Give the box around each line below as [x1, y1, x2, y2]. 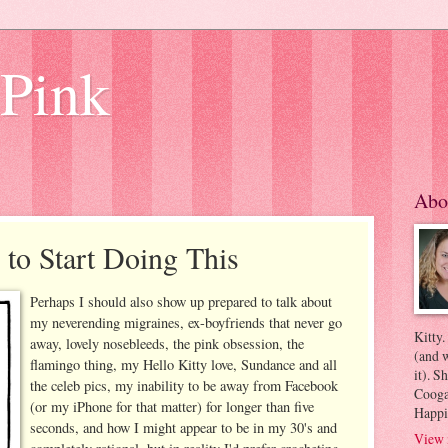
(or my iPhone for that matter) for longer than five [30, 396, 314, 416]
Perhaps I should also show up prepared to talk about [30, 291, 332, 311]
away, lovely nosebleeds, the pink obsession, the [30, 333, 304, 353]
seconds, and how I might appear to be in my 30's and [30, 417, 337, 437]
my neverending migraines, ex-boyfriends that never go [30, 312, 342, 332]
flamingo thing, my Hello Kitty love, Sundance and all [30, 354, 337, 374]
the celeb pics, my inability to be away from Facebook [30, 375, 338, 395]
